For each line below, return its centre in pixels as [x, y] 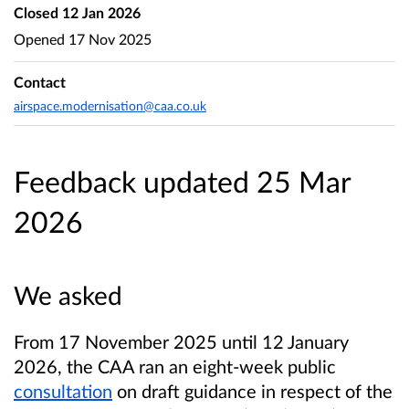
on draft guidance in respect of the [252, 391]
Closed [36, 12]
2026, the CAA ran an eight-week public [175, 367]
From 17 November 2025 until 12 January [181, 342]
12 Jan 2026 [100, 12]
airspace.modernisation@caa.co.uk [110, 105]
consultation [63, 391]
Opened [39, 38]
